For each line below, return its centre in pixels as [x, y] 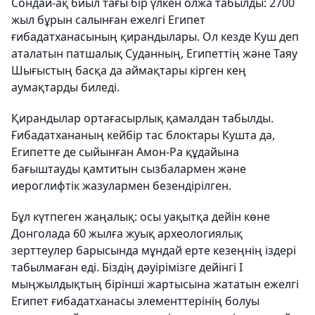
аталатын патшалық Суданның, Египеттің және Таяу [154, 53]
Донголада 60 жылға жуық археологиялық [127, 233]
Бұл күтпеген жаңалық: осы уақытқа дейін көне [141, 217]
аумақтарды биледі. [65, 87]
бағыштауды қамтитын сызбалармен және [129, 169]
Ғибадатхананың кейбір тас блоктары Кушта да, [143, 135]
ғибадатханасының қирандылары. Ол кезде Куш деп [155, 37]
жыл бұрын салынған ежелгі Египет [108, 20]
